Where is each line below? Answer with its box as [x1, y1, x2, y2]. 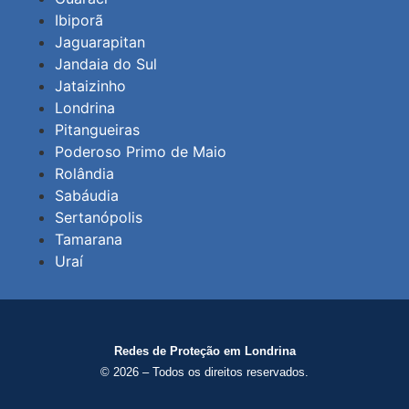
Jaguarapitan [55, 33, 145, 52]
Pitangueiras [55, 121, 140, 140]
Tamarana [55, 230, 122, 249]
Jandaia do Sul [55, 55, 157, 74]
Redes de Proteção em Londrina [113, 344, 296, 359]
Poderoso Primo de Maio [55, 142, 226, 162]
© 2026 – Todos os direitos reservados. [100, 364, 309, 379]
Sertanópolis [55, 208, 142, 227]
